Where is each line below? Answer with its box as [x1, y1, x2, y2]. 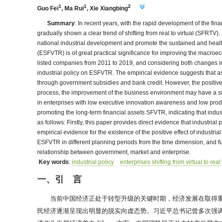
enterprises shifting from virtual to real [120, 159, 221, 166]
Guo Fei [37, 5, 59, 12]
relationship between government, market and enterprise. [37, 149, 191, 156]
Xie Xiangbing [90, 5, 128, 12]
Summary [47, 20, 75, 27]
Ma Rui [64, 5, 84, 12]
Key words [39, 159, 69, 166]
